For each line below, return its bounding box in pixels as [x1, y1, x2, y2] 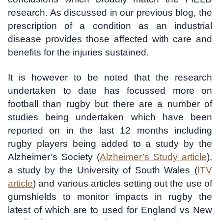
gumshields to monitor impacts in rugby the [8, 192, 212, 202]
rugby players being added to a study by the [8, 138, 212, 149]
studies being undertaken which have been [8, 112, 212, 123]
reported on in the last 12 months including [8, 125, 212, 136]
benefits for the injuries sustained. [8, 47, 149, 58]
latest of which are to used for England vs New [8, 205, 212, 216]
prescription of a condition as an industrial [8, 21, 212, 31]
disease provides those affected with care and [8, 34, 212, 45]
